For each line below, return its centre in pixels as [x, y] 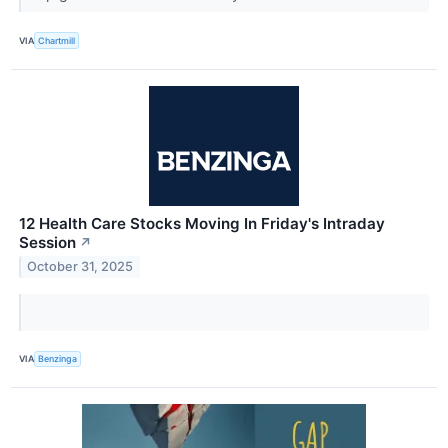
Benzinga [58, 359]
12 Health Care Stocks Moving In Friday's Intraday [202, 223]
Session [47, 242]
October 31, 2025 [80, 267]
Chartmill [57, 40]
